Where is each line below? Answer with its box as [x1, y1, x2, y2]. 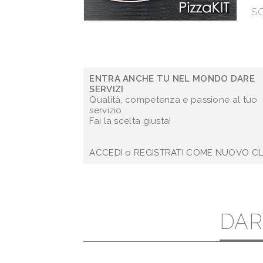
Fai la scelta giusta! [89, 116, 171, 126]
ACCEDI [89, 147, 123, 158]
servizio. [89, 105, 124, 116]
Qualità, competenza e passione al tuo [89, 95, 258, 105]
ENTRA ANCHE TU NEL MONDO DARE [89, 73, 255, 84]
